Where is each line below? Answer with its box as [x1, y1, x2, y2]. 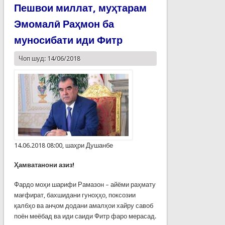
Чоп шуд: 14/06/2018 [18, 54, 80, 62]
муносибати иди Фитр [14, 34, 123, 46]
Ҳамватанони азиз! [14, 161, 74, 169]
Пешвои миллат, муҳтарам [14, 2, 147, 14]
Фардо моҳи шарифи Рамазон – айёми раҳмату [14, 180, 156, 188]
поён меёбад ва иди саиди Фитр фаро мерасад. [14, 212, 156, 220]
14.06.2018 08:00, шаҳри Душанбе [14, 141, 113, 149]
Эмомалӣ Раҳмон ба [14, 18, 114, 30]
